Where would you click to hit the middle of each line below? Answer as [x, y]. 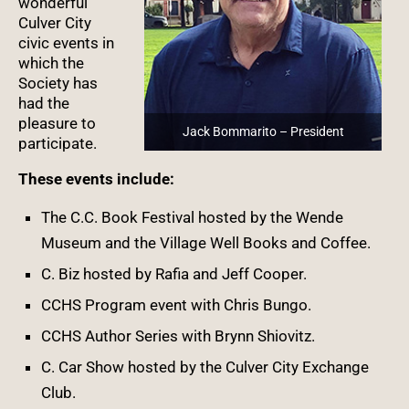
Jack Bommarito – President [263, 132]
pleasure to [57, 123]
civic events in [66, 42]
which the [51, 63]
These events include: [96, 178]
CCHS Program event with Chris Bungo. [176, 304]
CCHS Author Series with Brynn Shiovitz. [178, 336]
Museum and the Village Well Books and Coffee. [206, 242]
